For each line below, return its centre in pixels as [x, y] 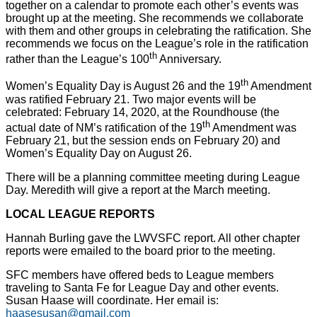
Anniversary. [189, 59]
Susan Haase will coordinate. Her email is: [112, 300]
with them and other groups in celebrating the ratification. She [158, 31]
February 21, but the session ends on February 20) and [143, 140]
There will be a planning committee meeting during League [153, 177]
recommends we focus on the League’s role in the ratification [157, 44]
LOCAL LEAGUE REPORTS [80, 214]
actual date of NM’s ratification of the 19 [104, 127]
